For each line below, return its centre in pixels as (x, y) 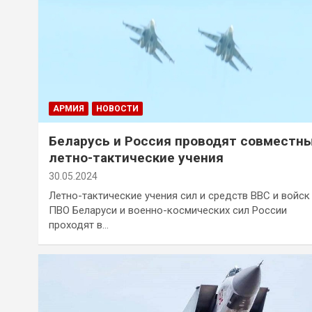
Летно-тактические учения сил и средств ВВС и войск (179, 196)
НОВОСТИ (117, 109)
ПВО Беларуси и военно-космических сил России (168, 211)
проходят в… (79, 225)
